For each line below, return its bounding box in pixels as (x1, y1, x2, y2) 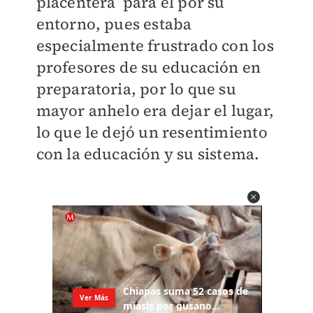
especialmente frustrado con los (36, 35, 274, 56)
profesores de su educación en (36, 57, 261, 78)
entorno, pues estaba (36, 13, 192, 34)
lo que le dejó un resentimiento (36, 122, 268, 143)
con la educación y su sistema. (36, 143, 260, 164)
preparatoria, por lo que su (36, 78, 236, 99)
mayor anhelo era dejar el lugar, (36, 100, 274, 121)
